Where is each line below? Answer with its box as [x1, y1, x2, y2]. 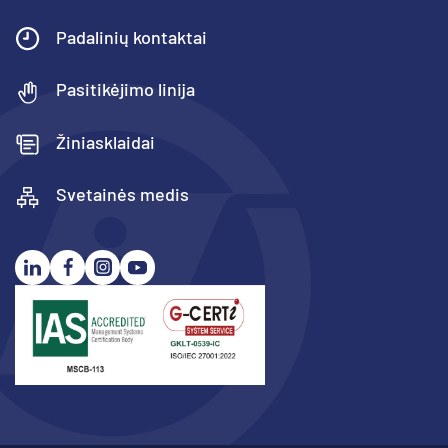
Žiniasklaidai [52, 130, 155, 153]
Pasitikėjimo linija [52, 78, 195, 101]
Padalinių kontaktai [52, 25, 207, 48]
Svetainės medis [52, 183, 189, 206]
